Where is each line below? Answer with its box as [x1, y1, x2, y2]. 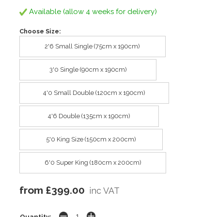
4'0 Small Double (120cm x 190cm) [43, 89, 145, 97]
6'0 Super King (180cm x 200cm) [44, 159, 141, 167]
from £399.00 [19, 184, 85, 197]
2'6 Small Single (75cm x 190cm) [45, 43, 140, 50]
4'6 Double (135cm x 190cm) [48, 112, 130, 120]
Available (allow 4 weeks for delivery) [27, 7, 157, 16]
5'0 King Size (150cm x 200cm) [46, 136, 136, 143]
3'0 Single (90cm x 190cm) [49, 66, 127, 74]
